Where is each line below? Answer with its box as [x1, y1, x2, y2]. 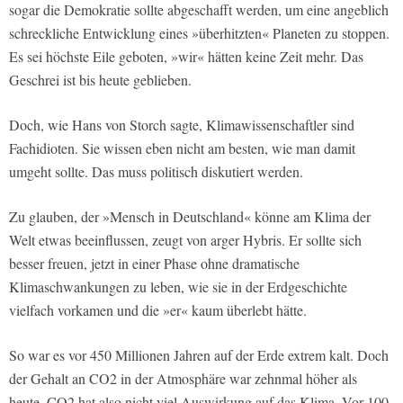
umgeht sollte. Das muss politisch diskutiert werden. [9, 162, 303, 182]
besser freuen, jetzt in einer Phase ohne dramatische [9, 254, 300, 273]
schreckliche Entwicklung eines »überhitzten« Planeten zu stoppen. [9, 23, 390, 43]
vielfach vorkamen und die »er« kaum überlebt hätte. [9, 300, 307, 320]
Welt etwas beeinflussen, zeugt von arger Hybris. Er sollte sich [9, 230, 362, 250]
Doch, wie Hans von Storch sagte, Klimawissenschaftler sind [9, 115, 354, 135]
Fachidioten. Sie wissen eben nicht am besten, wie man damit [9, 139, 355, 158]
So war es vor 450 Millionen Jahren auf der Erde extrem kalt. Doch [9, 345, 389, 365]
